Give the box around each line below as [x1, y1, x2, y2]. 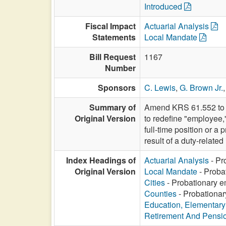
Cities [144, 177, 165, 188]
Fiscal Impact [85, 20, 136, 32]
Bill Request [89, 51, 136, 63]
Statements [92, 31, 136, 43]
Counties [144, 188, 177, 199]
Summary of [89, 101, 136, 113]
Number [105, 62, 136, 74]
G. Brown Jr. [180, 82, 223, 93]
